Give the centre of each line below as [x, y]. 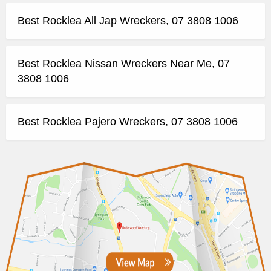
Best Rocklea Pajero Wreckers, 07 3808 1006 [128, 121]
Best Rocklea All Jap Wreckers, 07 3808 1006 [128, 20]
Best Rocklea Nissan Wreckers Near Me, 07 [124, 63]
